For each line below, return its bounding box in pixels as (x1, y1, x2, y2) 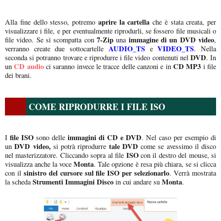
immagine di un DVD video (126, 34, 215, 45)
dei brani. (5, 70, 34, 80)
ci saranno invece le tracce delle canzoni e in (43, 61, 174, 71)
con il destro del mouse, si (138, 150, 217, 160)
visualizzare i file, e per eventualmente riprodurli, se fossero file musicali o (5, 26, 216, 36)
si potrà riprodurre (50, 141, 109, 151)
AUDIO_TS (108, 43, 145, 54)
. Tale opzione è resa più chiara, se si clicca (94, 159, 217, 169)
